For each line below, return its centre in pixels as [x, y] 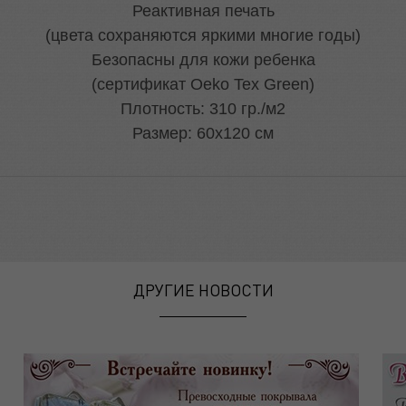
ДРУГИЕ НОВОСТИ [203, 290]
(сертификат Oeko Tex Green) [203, 85]
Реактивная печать [203, 11]
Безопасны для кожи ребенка [203, 60]
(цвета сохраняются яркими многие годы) [203, 36]
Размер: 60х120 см [203, 134]
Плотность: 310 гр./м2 [203, 109]
